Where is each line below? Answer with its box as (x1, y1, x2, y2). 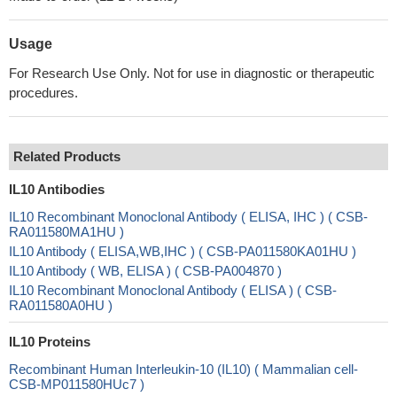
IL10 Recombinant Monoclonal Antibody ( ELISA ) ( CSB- (9, 283, 337, 298)
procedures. (9, 85, 78, 100)
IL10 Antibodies (9, 182, 105, 197)
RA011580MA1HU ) (9, 224, 124, 239)
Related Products (13, 149, 121, 164)
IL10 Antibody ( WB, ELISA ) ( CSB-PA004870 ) (9, 263, 282, 278)
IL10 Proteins (9, 334, 90, 349)
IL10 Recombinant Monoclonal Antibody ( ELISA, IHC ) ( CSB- (9, 209, 368, 224)
